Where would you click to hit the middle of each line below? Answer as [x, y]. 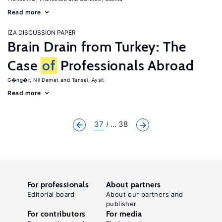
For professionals [58, 185]
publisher [121, 204]
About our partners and [145, 194]
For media [124, 214]
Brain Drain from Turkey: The [97, 47]
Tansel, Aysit [88, 80]
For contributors [56, 214]
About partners [134, 185]
